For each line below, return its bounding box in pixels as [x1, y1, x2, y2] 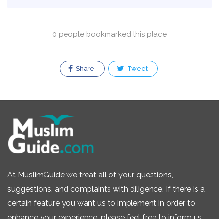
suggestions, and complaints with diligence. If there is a [7, 184, 205, 194]
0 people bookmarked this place [52, 29, 167, 39]
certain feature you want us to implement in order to [7, 198, 195, 208]
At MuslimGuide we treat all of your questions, [7, 170, 173, 179]
